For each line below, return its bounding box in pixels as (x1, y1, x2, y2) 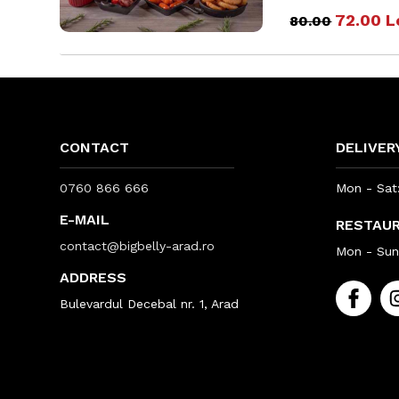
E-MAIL (60, 211, 110, 229)
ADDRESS (60, 269, 127, 287)
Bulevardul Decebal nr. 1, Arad (60, 297, 240, 312)
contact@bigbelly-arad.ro (60, 239, 216, 254)
